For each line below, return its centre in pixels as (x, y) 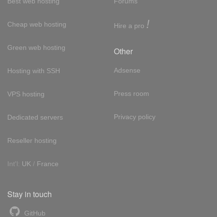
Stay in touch (30, 194)
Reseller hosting (32, 140)
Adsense (127, 70)
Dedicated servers (35, 117)
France (48, 164)
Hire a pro (130, 26)
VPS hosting (26, 94)
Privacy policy (134, 117)
